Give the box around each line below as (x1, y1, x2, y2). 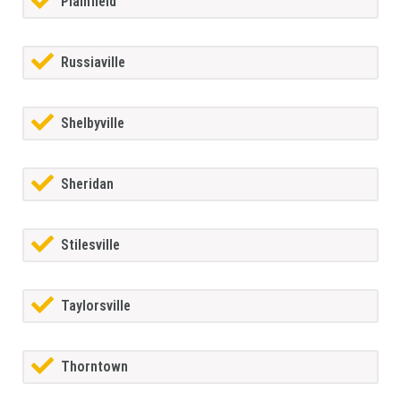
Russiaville (61, 54, 125, 72)
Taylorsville (61, 297, 131, 315)
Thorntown (61, 358, 128, 376)
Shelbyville (61, 115, 124, 132)
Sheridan (61, 175, 114, 193)
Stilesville (61, 236, 120, 254)
